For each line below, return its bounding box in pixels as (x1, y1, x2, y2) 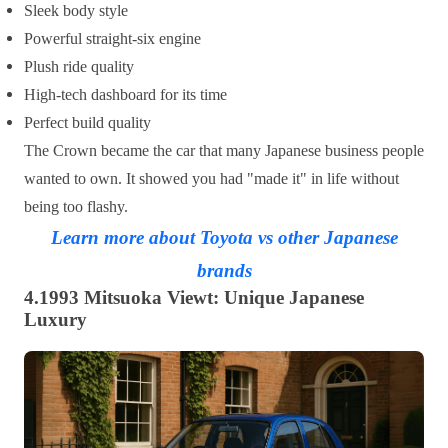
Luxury (24, 308, 87, 330)
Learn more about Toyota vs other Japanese (50, 226, 398, 248)
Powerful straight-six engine (24, 29, 201, 47)
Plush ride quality (24, 57, 134, 75)
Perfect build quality (24, 113, 151, 131)
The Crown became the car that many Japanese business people (24, 141, 424, 159)
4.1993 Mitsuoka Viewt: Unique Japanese (24, 286, 364, 308)
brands (196, 259, 252, 281)
